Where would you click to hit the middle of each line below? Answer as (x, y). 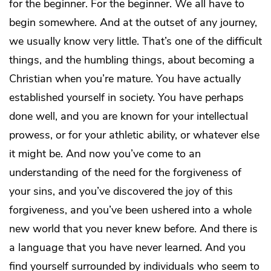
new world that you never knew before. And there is (133, 229)
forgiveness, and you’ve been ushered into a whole (130, 210)
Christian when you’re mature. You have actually (125, 79)
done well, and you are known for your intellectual (129, 116)
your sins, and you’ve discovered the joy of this (121, 191)
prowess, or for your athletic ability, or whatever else (134, 135)
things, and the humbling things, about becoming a (132, 60)
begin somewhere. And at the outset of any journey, (133, 23)
